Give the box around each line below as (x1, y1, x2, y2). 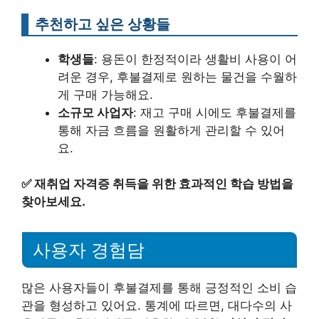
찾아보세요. (21, 194, 85, 209)
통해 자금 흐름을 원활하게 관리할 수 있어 (58, 122, 285, 137)
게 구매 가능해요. (58, 87, 153, 102)
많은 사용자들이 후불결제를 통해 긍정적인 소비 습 (21, 281, 297, 295)
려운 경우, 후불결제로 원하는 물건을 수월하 (58, 69, 297, 84)
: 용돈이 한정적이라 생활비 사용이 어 (94, 51, 297, 66)
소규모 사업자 (58, 105, 133, 120)
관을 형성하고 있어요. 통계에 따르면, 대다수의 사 (21, 298, 292, 313)
